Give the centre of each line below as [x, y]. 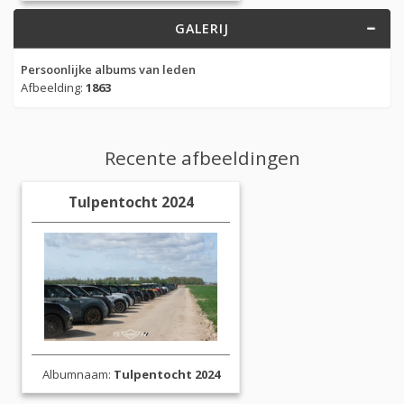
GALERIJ [202, 28]
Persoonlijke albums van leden [108, 69]
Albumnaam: [78, 375]
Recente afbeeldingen [202, 158]
